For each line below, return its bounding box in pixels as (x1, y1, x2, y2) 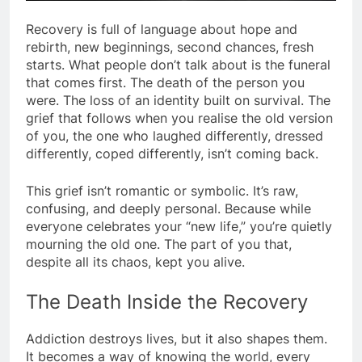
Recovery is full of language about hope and (26, 20, 297, 37)
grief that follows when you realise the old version (26, 109, 333, 126)
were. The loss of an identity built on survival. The (26, 91, 330, 108)
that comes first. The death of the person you (26, 74, 305, 90)
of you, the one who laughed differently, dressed (26, 127, 323, 144)
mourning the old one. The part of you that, (26, 235, 292, 252)
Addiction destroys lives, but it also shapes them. (26, 330, 327, 347)
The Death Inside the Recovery (26, 289, 308, 314)
